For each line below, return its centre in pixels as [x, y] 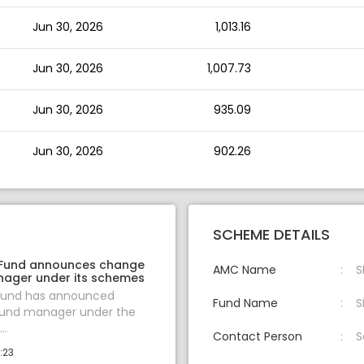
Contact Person [258, 337]
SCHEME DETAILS [271, 235]
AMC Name [245, 270]
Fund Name [245, 303]
